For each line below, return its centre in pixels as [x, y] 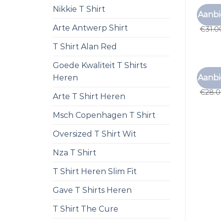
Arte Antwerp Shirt [90, 28]
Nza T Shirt [74, 153]
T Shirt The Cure [86, 209]
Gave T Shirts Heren [92, 190]
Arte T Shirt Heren [89, 96]
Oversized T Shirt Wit [94, 134]
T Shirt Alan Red [85, 47]
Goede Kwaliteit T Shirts [100, 65]
